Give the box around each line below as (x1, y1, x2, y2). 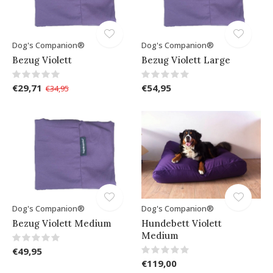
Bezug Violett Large (141, 54, 230, 66)
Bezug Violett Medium (12, 218, 112, 230)
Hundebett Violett (141, 218, 222, 230)
